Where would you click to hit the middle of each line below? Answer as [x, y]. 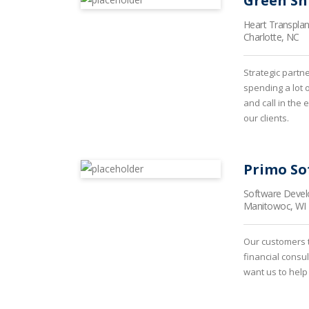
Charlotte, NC [271, 37]
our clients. [266, 118]
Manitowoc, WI [275, 206]
